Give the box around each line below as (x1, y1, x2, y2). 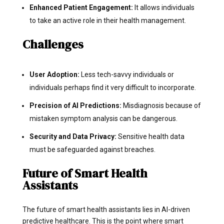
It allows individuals (134, 3, 194, 11)
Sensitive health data (117, 132, 184, 140)
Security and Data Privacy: (29, 132, 118, 140)
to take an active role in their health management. (29, 16, 186, 24)
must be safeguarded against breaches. (29, 145, 155, 153)
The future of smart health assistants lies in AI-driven (22, 205, 190, 213)
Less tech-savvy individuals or (80, 70, 174, 78)
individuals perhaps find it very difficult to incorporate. (29, 83, 196, 91)
